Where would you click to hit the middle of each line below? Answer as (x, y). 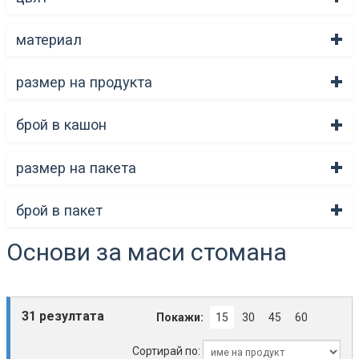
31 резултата (63, 317)
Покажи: (179, 318)
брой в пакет (59, 210)
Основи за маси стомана (147, 252)
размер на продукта (84, 83)
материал (49, 40)
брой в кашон (61, 125)
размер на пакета (76, 167)
